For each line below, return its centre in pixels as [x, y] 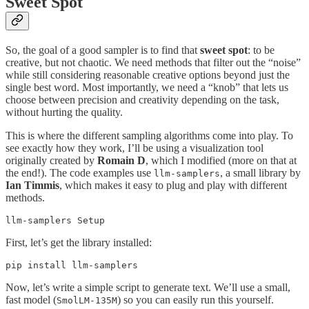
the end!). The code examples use [80, 172]
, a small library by [260, 172]
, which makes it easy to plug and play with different [173, 185]
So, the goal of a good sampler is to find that [103, 50]
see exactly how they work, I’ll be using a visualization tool [134, 148]
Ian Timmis [32, 185]
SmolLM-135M [87, 300]
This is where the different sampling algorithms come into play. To [149, 135]
